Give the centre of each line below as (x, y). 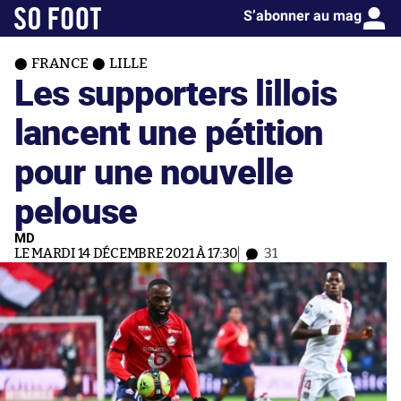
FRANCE (60, 64)
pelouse (76, 210)
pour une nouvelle (154, 171)
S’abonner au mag (303, 16)
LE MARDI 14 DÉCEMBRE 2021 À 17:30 (127, 254)
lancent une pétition (169, 131)
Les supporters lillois (175, 92)
